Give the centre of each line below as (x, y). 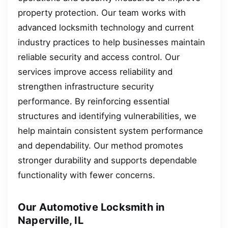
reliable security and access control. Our (99, 57)
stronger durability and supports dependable (107, 161)
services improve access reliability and (95, 72)
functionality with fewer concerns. (87, 175)
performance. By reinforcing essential (94, 102)
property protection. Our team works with (102, 13)
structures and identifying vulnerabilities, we (107, 116)
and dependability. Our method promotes (101, 146)
